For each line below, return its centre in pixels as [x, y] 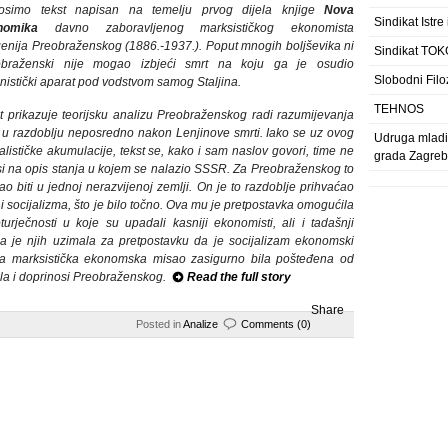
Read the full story [239, 277]
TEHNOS [399, 109]
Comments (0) [276, 324]
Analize [200, 324]
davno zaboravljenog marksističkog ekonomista [196, 28]
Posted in [159, 324]
